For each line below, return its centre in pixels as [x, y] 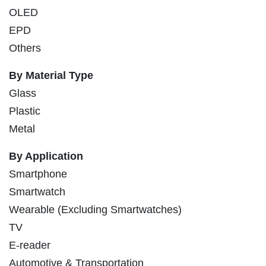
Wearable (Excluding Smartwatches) [95, 210]
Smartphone [38, 174]
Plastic [25, 111]
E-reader [30, 246]
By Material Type [51, 76]
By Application [46, 156]
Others [25, 48]
